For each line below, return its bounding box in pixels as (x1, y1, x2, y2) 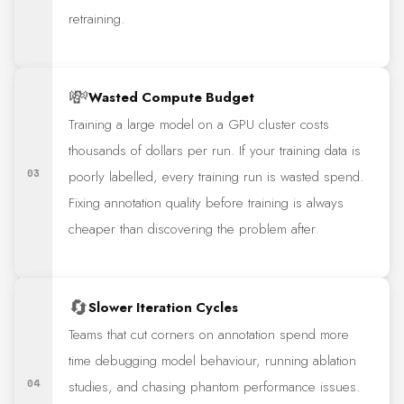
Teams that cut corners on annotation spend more (69, 325, 350, 345)
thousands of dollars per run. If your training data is (69, 141, 362, 161)
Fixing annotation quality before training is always (69, 193, 344, 214)
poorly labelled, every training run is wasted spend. (69, 167, 364, 188)
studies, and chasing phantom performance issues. (69, 377, 361, 398)
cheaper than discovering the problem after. (69, 219, 319, 240)
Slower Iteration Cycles (88, 297, 239, 317)
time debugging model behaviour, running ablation (69, 351, 357, 372)
